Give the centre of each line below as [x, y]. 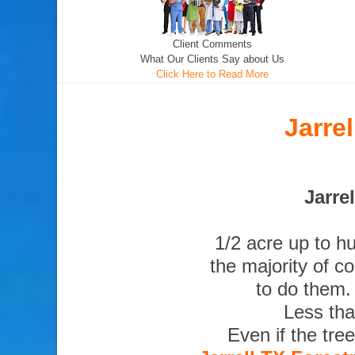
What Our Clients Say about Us [213, 59]
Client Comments [213, 44]
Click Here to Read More [213, 74]
